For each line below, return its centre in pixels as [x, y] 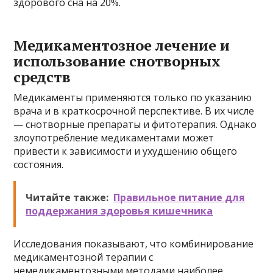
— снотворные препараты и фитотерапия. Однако [135, 124]
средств [42, 77]
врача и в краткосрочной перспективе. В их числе [134, 111]
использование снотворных [117, 61]
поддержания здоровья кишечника [119, 211]
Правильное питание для [179, 197]
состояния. [39, 165]
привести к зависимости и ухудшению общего [126, 151]
